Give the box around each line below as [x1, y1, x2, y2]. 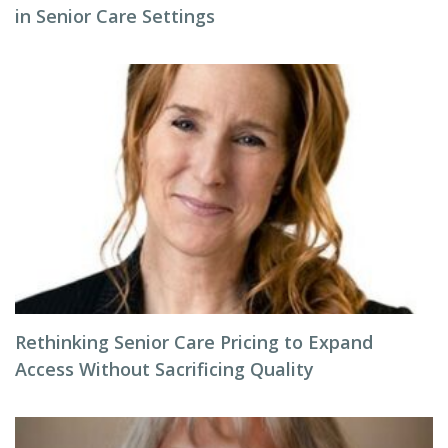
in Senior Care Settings [15, 4, 215, 28]
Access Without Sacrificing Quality [15, 357, 314, 381]
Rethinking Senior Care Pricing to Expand [15, 330, 373, 354]
